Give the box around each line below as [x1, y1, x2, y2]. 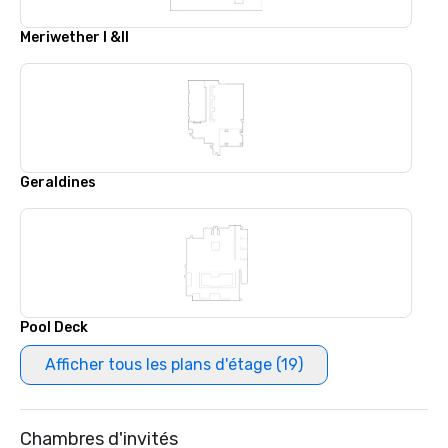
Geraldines [20, 174, 96, 191]
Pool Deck [20, 319, 88, 336]
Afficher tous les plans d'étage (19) [45, 355, 303, 374]
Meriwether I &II [20, 29, 129, 46]
